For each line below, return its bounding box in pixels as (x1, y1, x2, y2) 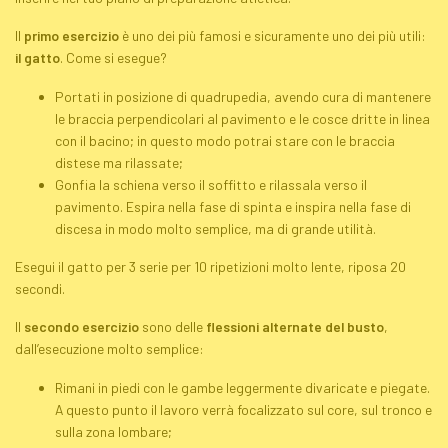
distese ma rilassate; (55, 153, 183, 171)
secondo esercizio (24, 318, 139, 336)
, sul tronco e (354, 400, 432, 418)
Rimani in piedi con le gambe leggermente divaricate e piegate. (55, 378, 430, 396)
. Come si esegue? (60, 49, 167, 67)
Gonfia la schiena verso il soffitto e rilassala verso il (55, 175, 367, 193)
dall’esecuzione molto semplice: (15, 340, 204, 358)
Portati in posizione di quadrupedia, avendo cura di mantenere (55, 87, 431, 105)
